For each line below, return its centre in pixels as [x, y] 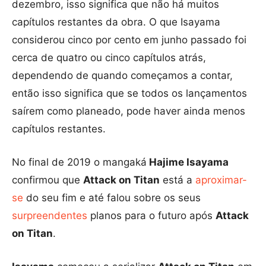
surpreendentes [50, 216]
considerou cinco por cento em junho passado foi [129, 40]
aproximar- [221, 180]
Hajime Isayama [188, 162]
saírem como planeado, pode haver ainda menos [129, 111]
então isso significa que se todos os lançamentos [129, 94]
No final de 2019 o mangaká [79, 162]
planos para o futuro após [151, 216]
